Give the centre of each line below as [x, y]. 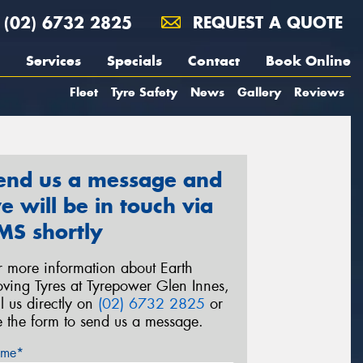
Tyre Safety [144, 92]
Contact [214, 61]
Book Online [308, 61]
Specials [135, 61]
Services [53, 61]
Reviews [319, 92]
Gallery [259, 92]
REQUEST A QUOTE [265, 22]
